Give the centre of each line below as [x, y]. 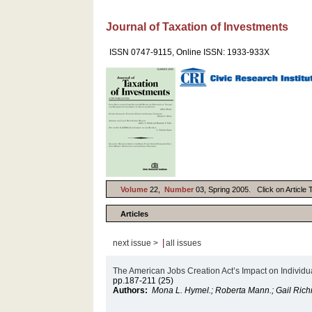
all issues [184, 243]
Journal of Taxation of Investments [197, 27]
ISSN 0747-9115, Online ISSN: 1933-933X [190, 52]
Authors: [132, 290]
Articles [135, 213]
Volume [134, 189]
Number [180, 189]
